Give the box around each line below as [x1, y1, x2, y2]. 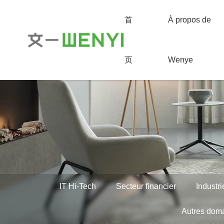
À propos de [167, 15, 211, 24]
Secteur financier [115, 181, 176, 190]
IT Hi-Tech [59, 181, 96, 190]
